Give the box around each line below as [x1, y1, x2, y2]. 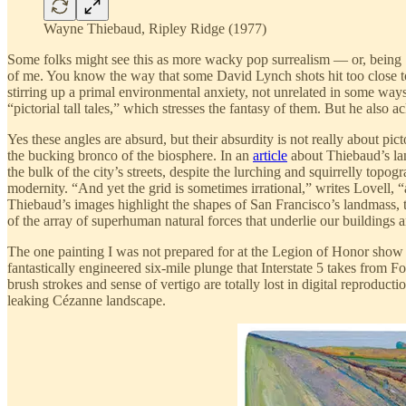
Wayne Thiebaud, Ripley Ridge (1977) [43, 20, 266, 36]
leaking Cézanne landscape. [7, 292, 166, 308]
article [253, 147, 287, 163]
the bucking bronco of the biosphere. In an [7, 147, 253, 163]
